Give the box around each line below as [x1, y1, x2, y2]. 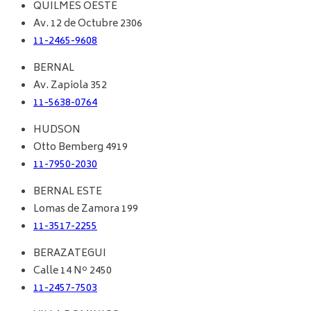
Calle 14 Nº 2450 [33, 262, 112, 280]
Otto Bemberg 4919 [33, 139, 128, 157]
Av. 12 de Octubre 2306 [33, 15, 142, 33]
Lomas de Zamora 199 [33, 201, 138, 219]
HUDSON [33, 121, 81, 140]
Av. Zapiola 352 [33, 77, 107, 95]
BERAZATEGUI [33, 245, 106, 263]
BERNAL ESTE [33, 183, 102, 201]
